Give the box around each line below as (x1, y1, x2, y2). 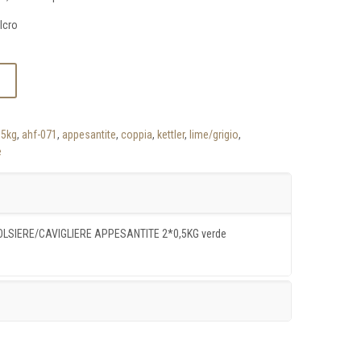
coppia (120, 128, 152, 141)
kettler (156, 128, 185, 141)
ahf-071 (21, 128, 57, 141)
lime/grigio (189, 128, 239, 141)
